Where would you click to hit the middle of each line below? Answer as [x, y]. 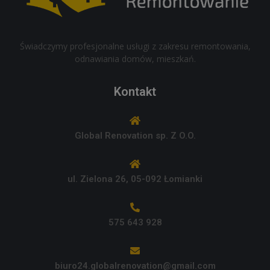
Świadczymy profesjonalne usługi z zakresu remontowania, [135, 46]
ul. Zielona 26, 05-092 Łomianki [135, 179]
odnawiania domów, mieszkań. [135, 58]
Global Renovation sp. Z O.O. [135, 136]
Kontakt [135, 92]
